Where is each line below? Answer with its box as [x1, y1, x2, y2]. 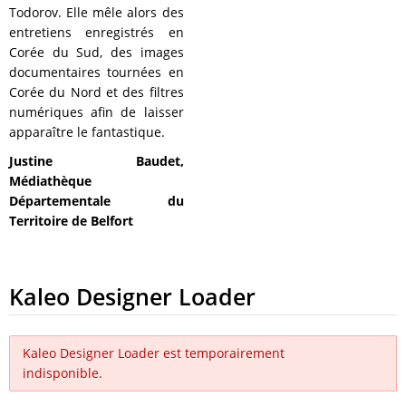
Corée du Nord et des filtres [9, 83, 184, 101]
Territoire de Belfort [9, 212, 133, 230]
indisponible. [23, 364, 102, 382]
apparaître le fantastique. [9, 123, 165, 141]
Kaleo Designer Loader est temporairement [23, 344, 285, 362]
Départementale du [9, 192, 184, 210]
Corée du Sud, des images [9, 43, 184, 62]
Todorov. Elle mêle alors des [9, 4, 184, 22]
